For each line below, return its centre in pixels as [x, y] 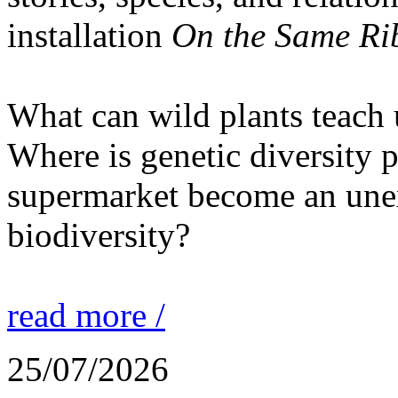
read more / [86, 314]
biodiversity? [99, 235]
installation [89, 35]
